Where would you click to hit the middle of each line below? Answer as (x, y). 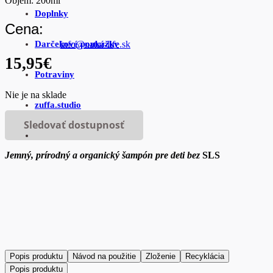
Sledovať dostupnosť (74, 125)
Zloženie (161, 256)
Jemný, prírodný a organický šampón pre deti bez (104, 155)
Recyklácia (205, 256)
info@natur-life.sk (95, 44)
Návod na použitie (104, 256)
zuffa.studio (58, 105)
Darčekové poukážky (77, 44)
